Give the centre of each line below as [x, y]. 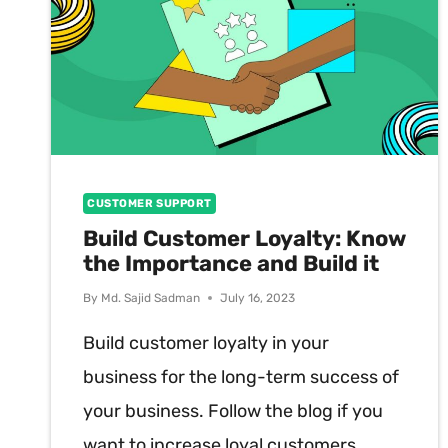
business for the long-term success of [241, 377]
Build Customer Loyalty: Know [244, 239]
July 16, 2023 [258, 298]
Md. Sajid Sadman [151, 298]
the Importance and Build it [231, 264]
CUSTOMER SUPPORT [149, 203]
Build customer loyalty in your [206, 343]
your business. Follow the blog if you [233, 411]
